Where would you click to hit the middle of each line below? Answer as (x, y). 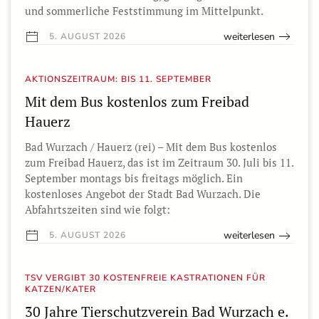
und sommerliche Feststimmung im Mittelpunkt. (144, 10)
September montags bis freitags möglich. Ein (134, 178)
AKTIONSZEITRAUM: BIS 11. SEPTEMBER (118, 79)
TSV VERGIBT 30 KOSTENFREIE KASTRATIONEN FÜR (145, 278)
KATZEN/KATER (61, 289)
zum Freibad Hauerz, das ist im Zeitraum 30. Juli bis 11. (159, 162)
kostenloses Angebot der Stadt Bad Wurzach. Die (143, 193)
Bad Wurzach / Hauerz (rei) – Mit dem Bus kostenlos (151, 146)
